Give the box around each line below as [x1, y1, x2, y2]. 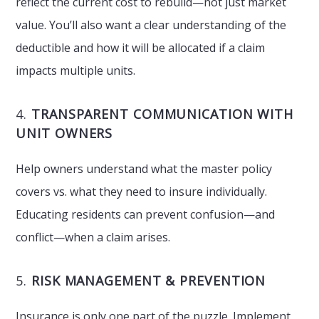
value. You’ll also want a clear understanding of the [16, 17, 287, 33]
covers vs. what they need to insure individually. [16, 184, 268, 199]
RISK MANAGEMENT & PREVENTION [31, 272, 266, 289]
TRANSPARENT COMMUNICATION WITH [31, 105, 294, 122]
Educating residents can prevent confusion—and [16, 206, 276, 222]
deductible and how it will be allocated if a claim [16, 40, 266, 56]
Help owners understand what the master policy [16, 161, 273, 177]
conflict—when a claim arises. [16, 229, 171, 245]
